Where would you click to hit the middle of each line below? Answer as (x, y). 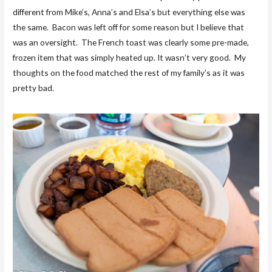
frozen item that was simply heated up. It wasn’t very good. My (130, 57)
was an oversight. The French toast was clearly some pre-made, (131, 42)
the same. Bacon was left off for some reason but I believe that (129, 27)
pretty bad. (34, 87)
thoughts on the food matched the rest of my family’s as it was (129, 72)
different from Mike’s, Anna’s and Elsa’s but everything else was (129, 12)
